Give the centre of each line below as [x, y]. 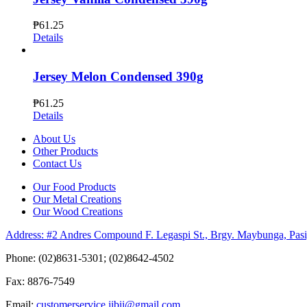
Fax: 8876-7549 [40, 281]
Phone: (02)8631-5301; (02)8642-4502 [90, 258]
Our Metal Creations [77, 199]
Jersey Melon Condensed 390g [118, 77]
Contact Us [57, 163]
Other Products [65, 151]
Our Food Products [74, 186]
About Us [54, 138]
